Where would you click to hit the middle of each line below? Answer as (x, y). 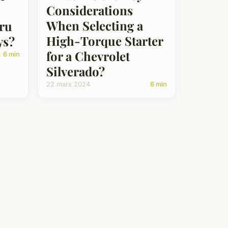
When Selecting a (95, 25)
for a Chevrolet (88, 56)
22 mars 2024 (68, 84)
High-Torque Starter (105, 40)
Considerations (90, 10)
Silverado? (76, 71)
